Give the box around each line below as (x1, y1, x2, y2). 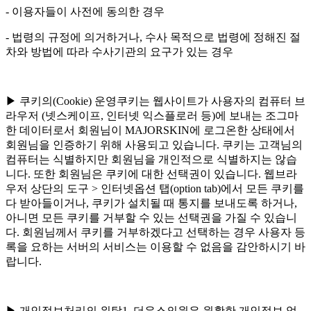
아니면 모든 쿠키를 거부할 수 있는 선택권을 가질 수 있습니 (6, 212, 297, 224)
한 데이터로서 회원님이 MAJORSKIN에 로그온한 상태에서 (6, 124, 295, 137)
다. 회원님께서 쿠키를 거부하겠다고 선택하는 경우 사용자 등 (6, 226, 305, 239)
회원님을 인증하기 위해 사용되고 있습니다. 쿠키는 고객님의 (6, 139, 303, 151)
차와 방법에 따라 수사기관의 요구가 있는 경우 (6, 46, 233, 58)
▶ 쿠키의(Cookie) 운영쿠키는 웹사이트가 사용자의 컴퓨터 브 (6, 95, 305, 108)
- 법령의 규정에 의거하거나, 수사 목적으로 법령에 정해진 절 (6, 31, 301, 44)
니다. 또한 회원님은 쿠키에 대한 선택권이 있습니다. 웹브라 (6, 168, 297, 180)
